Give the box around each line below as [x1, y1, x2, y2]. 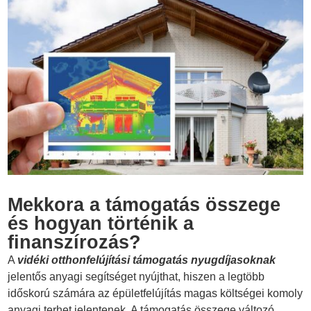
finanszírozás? [8, 231, 142, 253]
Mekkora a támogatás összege [8, 194, 281, 215]
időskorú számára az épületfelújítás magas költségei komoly [8, 287, 303, 299]
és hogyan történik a [8, 212, 194, 234]
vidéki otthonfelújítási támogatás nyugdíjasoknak [17, 253, 276, 266]
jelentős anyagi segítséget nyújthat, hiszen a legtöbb [8, 270, 265, 283]
